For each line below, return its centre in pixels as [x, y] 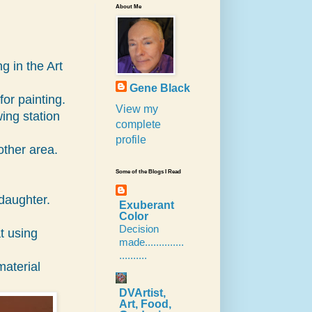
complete [138, 125]
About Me [128, 7]
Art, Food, [145, 304]
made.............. [151, 242]
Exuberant [147, 205]
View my [137, 109]
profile [131, 140]
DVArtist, [142, 293]
